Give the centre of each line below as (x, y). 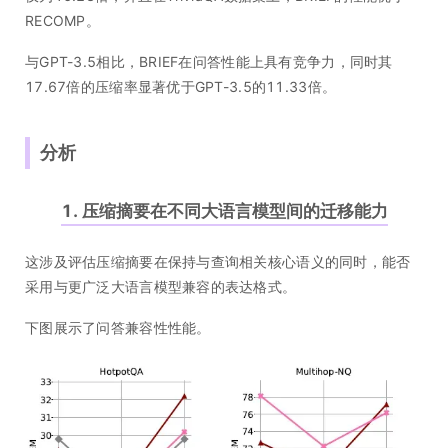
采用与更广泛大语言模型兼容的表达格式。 (161, 287)
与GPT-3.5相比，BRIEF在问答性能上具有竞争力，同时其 (209, 62)
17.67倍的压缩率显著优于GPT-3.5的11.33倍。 (181, 87)
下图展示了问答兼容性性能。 (118, 328)
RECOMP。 (62, 21)
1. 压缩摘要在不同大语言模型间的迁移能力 (224, 211)
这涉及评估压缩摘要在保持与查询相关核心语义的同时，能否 (218, 262)
